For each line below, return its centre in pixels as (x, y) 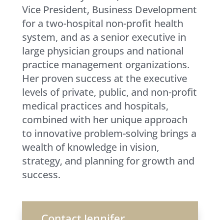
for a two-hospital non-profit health (102, 24)
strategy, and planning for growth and (108, 161)
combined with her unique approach (105, 120)
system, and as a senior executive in (104, 37)
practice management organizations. (106, 65)
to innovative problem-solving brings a (109, 134)
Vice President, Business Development (109, 10)
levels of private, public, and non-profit (109, 92)
